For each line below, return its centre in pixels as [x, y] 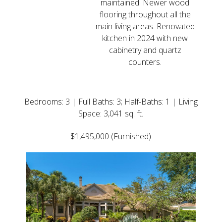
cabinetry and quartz [145, 50]
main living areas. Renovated [145, 27]
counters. [145, 62]
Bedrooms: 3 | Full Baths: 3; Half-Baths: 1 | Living [111, 102]
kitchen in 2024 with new [145, 38]
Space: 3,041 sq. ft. [111, 114]
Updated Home [111, 87]
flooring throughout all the [145, 15]
